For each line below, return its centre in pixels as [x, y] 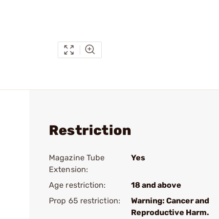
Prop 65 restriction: [85, 201]
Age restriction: [77, 185]
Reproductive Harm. [170, 212]
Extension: [68, 169]
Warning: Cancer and [170, 201]
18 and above [156, 185]
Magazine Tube [77, 158]
